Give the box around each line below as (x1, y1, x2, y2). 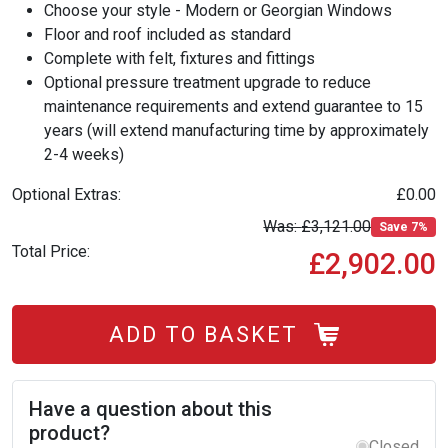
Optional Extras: (12, 184, 121, 204)
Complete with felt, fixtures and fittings (44, 48, 315, 68)
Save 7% (379, 219, 429, 234)
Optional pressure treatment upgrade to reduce (44, 72, 371, 92)
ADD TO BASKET (109, 321, 298, 347)
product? (29, 420, 110, 445)
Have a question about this (29, 396, 272, 421)
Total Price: (12, 241, 90, 261)
